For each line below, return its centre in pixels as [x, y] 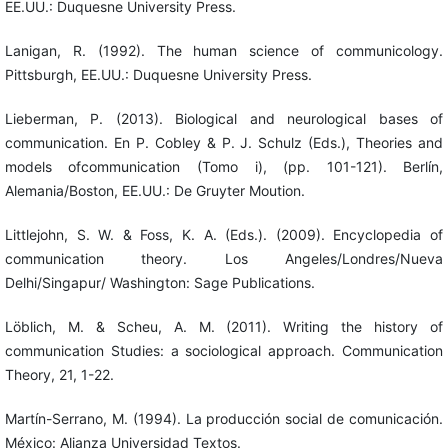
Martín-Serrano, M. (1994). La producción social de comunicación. [224, 419]
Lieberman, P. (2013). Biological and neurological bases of [224, 119]
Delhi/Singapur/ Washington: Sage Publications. [159, 283]
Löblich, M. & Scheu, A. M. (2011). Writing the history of [224, 327]
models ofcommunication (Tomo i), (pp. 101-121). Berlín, [224, 167]
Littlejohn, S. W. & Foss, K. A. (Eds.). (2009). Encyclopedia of [224, 235]
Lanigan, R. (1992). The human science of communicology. [224, 51]
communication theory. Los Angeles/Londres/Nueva [224, 259]
